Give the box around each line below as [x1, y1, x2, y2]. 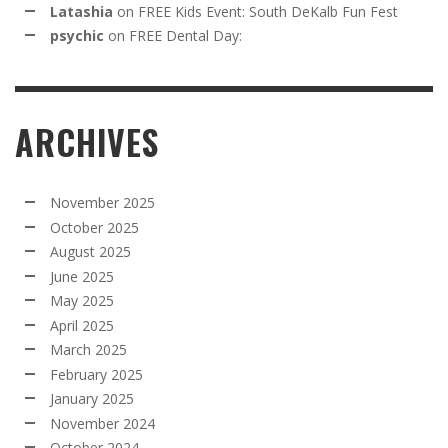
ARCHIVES [15, 117, 159, 168]
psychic [50, 26, 104, 46]
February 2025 [50, 364, 143, 384]
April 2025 [50, 315, 114, 335]
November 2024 [50, 413, 155, 433]
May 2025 [50, 291, 114, 311]
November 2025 [50, 193, 155, 213]
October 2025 [50, 217, 139, 237]
